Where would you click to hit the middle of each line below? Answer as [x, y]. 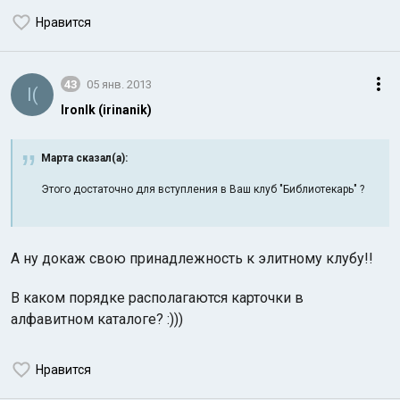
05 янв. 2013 [119, 84]
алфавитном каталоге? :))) [97, 319]
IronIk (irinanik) [106, 110]
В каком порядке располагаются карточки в [157, 298]
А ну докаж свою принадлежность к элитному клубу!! [194, 258]
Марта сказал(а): [84, 158]
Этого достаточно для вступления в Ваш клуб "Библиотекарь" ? [203, 189]
